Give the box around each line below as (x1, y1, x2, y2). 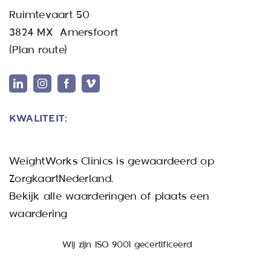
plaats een (154, 191, 209, 204)
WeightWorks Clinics (8, 155, 113, 169)
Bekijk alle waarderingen (8, 191, 137, 204)
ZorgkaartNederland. (8, 173, 114, 186)
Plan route (12, 44, 64, 57)
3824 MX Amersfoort (8, 27, 119, 40)
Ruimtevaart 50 (8, 9, 90, 22)
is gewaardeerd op (113, 155, 214, 169)
